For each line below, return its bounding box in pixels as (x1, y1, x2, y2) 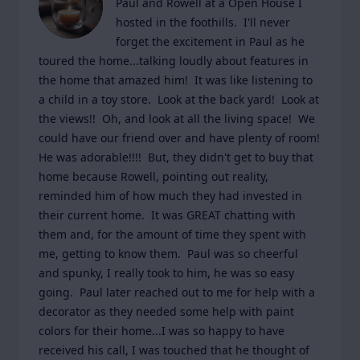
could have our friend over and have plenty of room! (39, 130, 320, 145)
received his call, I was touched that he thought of (39, 342, 309, 358)
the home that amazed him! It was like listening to (39, 72, 313, 88)
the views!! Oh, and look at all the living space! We (39, 111, 315, 126)
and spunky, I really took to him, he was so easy (39, 265, 294, 280)
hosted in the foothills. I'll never (116, 14, 290, 30)
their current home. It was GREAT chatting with (39, 207, 296, 223)
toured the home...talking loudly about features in (39, 53, 309, 68)
